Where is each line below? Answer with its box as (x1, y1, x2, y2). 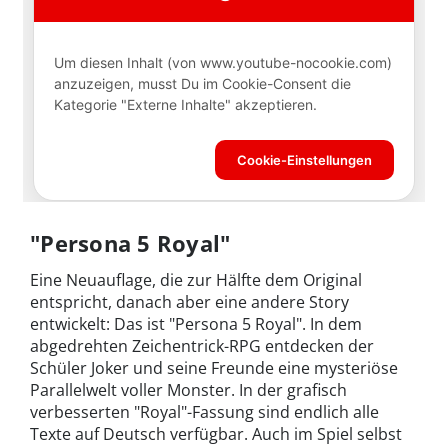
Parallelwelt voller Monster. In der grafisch (30, 378, 347, 401)
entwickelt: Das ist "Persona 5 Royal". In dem (30, 312, 362, 335)
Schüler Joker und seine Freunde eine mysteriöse (30, 356, 398, 379)
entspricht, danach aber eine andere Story (30, 290, 349, 313)
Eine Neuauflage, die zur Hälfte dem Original (30, 268, 362, 291)
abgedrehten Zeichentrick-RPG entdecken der (30, 334, 374, 357)
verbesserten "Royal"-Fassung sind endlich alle (30, 400, 379, 423)
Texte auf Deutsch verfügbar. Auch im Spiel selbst (30, 422, 402, 445)
